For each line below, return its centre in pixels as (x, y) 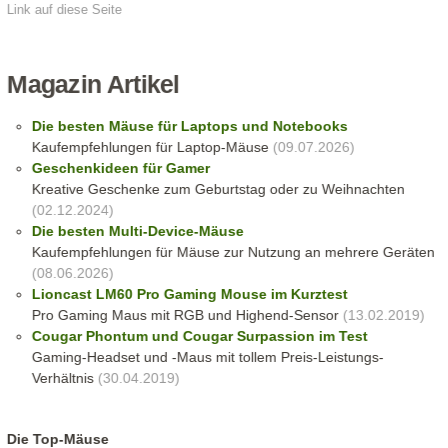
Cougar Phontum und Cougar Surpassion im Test (199, 336)
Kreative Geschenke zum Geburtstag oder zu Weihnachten (218, 189)
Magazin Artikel (93, 85)
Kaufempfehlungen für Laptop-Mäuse (150, 147)
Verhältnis (64, 378)
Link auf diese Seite (65, 10)
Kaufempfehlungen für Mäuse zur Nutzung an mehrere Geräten (233, 252)
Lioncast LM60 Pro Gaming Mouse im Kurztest (189, 294)
